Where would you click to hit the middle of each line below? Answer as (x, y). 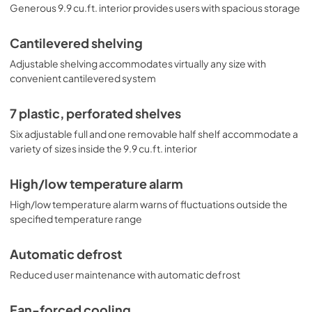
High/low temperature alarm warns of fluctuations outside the (149, 204)
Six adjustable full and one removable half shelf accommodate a (154, 134)
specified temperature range (76, 219)
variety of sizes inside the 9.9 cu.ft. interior (103, 148)
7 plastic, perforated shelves (95, 114)
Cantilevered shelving (76, 43)
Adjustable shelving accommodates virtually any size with (138, 63)
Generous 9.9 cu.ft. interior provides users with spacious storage (155, 8)
